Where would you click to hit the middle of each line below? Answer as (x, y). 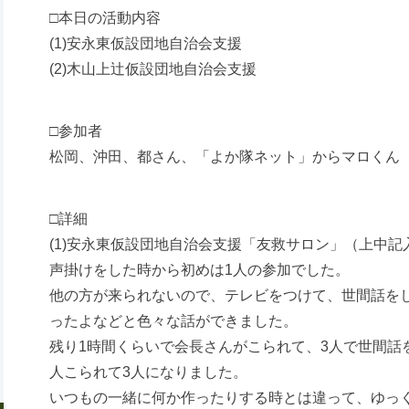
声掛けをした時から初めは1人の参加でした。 (199, 269)
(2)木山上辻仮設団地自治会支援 (153, 68)
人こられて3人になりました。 (148, 372)
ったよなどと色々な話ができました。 (173, 320)
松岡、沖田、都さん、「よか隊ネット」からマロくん (225, 156)
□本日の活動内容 (105, 17)
